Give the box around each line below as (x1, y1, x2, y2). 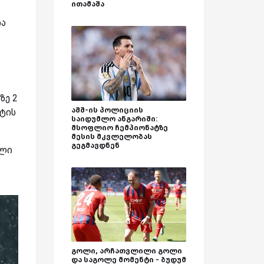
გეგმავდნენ (71, 140, 120, 150)
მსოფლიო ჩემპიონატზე (71, 123, 168, 132)
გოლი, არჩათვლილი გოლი (71, 246, 182, 256)
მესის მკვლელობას (71, 131, 152, 141)
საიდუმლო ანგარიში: (71, 114, 158, 123)
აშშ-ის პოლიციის (71, 105, 143, 114)
